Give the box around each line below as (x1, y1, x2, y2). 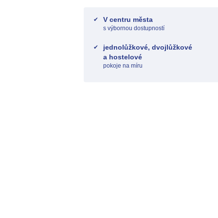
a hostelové (103, 53, 142, 61)
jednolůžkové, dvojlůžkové (103, 43, 192, 51)
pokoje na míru (103, 62, 143, 69)
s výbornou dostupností (103, 25, 164, 32)
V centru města (103, 16, 153, 23)
